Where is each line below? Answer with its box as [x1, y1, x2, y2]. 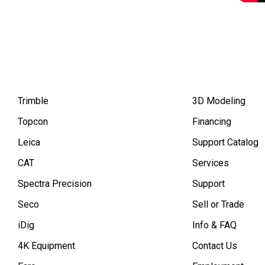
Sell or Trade [192, 198, 244, 210]
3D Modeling [192, 95, 245, 106]
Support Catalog [192, 136, 258, 148]
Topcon [18, 115, 48, 127]
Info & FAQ [192, 219, 237, 231]
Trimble [18, 95, 49, 106]
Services [192, 157, 229, 169]
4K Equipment [18, 240, 75, 251]
